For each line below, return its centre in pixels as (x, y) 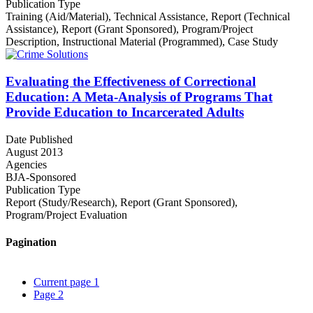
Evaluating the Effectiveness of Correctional (131, 82)
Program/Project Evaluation (66, 214)
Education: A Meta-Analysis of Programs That (139, 97)
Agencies (26, 164)
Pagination (31, 242)
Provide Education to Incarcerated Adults (125, 112)
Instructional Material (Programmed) (142, 42)
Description (31, 42)
